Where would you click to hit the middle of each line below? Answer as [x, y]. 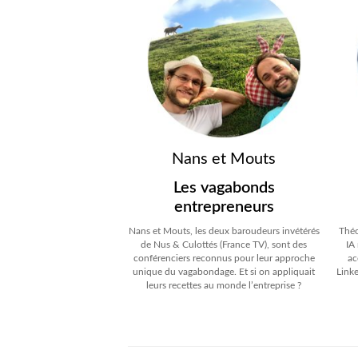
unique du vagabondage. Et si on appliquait [224, 272]
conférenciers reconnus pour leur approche [224, 259]
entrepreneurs [224, 207]
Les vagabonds [224, 188]
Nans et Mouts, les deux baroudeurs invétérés [224, 231]
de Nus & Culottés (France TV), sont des [224, 245]
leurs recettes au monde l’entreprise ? [224, 286]
